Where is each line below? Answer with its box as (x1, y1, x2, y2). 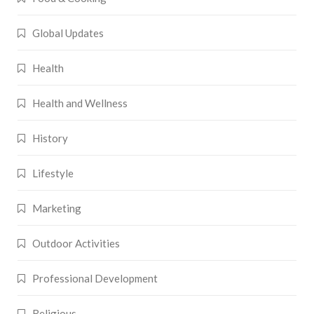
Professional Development (32, 272, 158, 285)
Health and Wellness (32, 97, 128, 110)
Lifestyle (32, 167, 74, 180)
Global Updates (32, 27, 104, 40)
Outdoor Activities (32, 237, 120, 250)
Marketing (32, 202, 81, 215)
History (32, 132, 68, 145)
